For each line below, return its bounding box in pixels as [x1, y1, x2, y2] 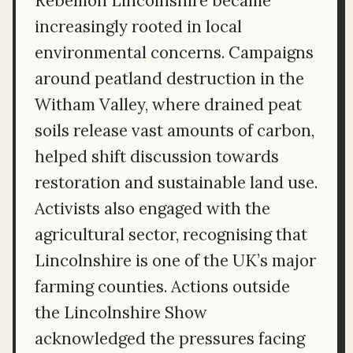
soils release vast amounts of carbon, [35, 119, 314, 141]
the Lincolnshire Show [35, 301, 207, 323]
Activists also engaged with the [35, 197, 270, 219]
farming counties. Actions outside [35, 275, 290, 297]
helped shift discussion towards [35, 145, 279, 167]
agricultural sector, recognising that [35, 223, 307, 245]
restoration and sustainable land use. [35, 171, 318, 193]
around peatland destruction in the [35, 67, 304, 89]
